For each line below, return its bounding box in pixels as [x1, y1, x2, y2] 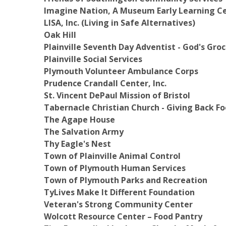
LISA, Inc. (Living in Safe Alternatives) [44, 17, 195, 28]
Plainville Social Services [44, 53, 142, 65]
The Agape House [44, 114, 115, 125]
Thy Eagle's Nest [44, 138, 111, 149]
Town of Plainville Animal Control [44, 150, 181, 161]
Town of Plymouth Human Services [44, 162, 186, 174]
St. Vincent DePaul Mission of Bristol [44, 90, 190, 101]
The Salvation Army [44, 126, 124, 137]
